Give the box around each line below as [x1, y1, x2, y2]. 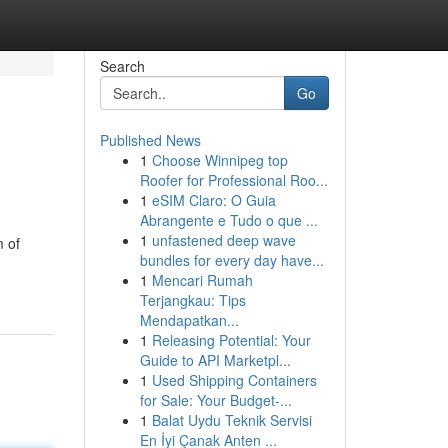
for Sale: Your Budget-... [139, 390, 292, 410]
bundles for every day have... [139, 250, 324, 270]
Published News [99, 130, 201, 150]
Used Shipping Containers [151, 370, 317, 390]
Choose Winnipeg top [151, 150, 288, 170]
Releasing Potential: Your [151, 330, 311, 350]
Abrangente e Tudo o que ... [139, 210, 318, 230]
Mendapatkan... [139, 310, 239, 330]
